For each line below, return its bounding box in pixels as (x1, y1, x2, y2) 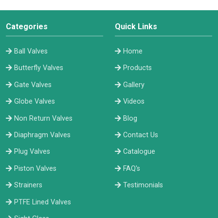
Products (123, 64, 152, 73)
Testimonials (123, 181, 163, 190)
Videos (123, 97, 145, 106)
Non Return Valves (14, 114, 73, 123)
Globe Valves (14, 97, 55, 106)
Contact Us (123, 130, 158, 139)
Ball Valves (14, 47, 48, 55)
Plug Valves (14, 147, 50, 156)
